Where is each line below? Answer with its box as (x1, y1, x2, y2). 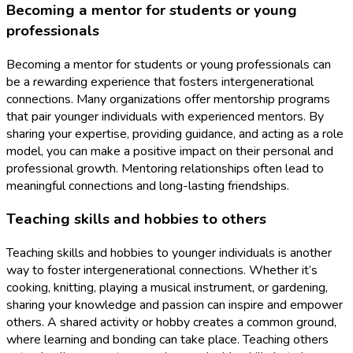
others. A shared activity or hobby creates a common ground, (6, 313, 336, 331)
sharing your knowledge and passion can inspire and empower (6, 295, 343, 314)
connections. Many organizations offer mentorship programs (6, 90, 330, 108)
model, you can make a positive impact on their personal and (6, 142, 333, 160)
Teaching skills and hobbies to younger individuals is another (6, 243, 332, 262)
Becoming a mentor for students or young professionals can (6, 55, 331, 73)
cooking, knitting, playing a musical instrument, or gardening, (6, 278, 328, 296)
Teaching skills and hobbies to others (6, 209, 266, 230)
